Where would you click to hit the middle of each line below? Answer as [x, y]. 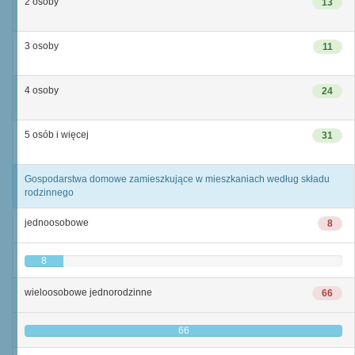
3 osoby [42, 46]
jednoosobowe [57, 223]
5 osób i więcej [57, 135]
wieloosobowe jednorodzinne [88, 292]
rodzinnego [49, 193]
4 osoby [42, 90]
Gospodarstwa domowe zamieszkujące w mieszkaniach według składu [177, 179]
